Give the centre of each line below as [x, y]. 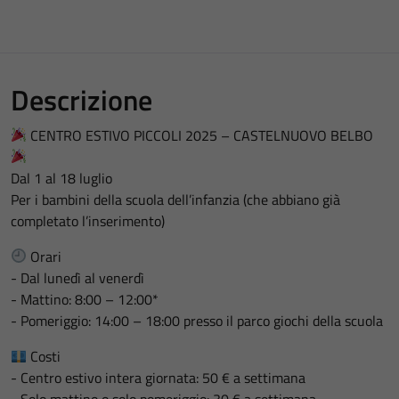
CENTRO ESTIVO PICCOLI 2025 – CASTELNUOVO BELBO [200, 135]
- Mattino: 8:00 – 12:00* [85, 299]
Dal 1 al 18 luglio [61, 178]
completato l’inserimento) [88, 220]
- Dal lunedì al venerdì [77, 277]
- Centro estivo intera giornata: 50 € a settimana [158, 377]
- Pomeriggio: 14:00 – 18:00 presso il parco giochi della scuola [197, 320]
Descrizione [81, 99]
